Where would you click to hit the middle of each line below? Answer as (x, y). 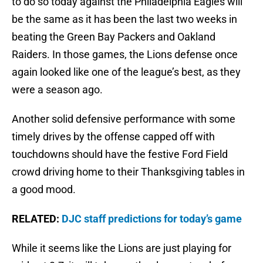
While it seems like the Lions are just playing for (122, 248)
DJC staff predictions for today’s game (152, 219)
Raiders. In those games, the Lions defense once (125, 55)
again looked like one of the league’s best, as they (126, 72)
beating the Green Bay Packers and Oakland (114, 37)
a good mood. (44, 190)
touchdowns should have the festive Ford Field (120, 154)
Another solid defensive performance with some (124, 119)
